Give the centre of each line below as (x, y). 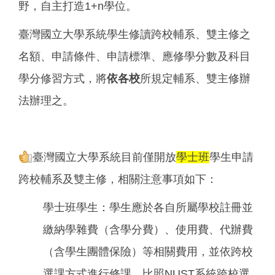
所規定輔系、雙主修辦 (195, 79)
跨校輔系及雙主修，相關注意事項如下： (118, 180)
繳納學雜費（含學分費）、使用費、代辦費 (148, 230)
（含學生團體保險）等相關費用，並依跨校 (148, 252)
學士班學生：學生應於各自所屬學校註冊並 (148, 208)
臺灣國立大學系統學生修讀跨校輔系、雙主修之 (134, 35)
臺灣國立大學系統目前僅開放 (104, 157)
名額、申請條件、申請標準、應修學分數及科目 (134, 57)
